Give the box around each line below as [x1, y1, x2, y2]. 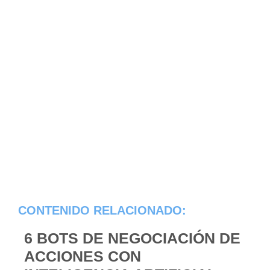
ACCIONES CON [24, 248, 141, 265]
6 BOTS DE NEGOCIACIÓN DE [24, 230, 240, 246]
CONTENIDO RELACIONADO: [18, 204, 186, 217]
